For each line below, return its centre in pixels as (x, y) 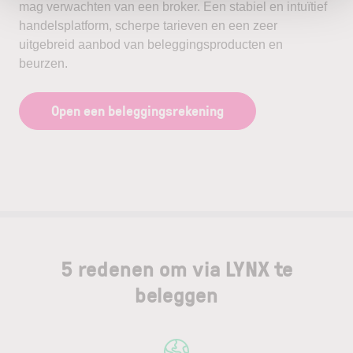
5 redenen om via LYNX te (176, 268)
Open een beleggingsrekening (137, 110)
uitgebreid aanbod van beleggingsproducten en (151, 45)
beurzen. (43, 63)
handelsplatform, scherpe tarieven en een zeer (148, 26)
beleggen (176, 294)
